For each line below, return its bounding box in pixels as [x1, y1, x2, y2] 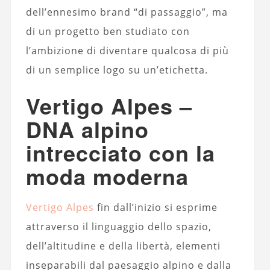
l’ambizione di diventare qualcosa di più [25, 44, 229, 58]
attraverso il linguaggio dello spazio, [25, 220, 212, 234]
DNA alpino [25, 113, 149, 145]
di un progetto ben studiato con [25, 25, 190, 39]
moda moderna [25, 160, 189, 192]
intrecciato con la [25, 137, 215, 169]
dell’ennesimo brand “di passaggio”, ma [25, 5, 228, 19]
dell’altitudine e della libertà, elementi [25, 239, 221, 253]
